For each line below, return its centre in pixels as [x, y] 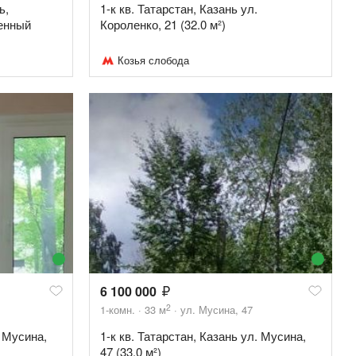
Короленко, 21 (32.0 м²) [163, 25]
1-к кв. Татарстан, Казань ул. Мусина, [203, 335]
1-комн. [118, 309]
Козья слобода [153, 60]
